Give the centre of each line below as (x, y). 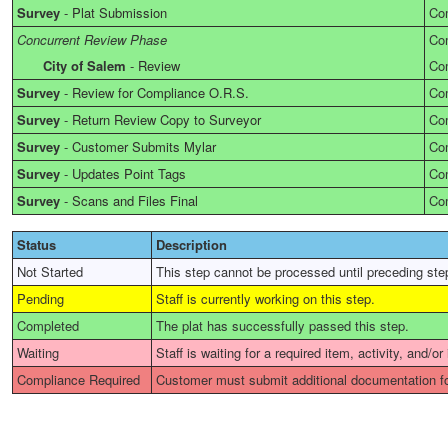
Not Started (50, 271)
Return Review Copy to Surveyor (166, 119)
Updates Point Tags (129, 173)
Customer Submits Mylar (144, 146)
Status (36, 244)
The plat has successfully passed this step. (282, 325)
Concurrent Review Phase (92, 39)
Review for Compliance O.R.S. (160, 92)
